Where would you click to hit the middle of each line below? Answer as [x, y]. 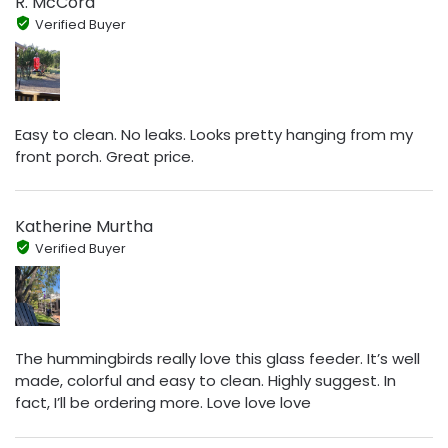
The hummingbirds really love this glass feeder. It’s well [217, 359]
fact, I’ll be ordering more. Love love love [163, 403]
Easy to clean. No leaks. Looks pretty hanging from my [214, 134]
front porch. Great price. [104, 156]
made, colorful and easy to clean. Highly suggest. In [205, 381]
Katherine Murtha [84, 227]
